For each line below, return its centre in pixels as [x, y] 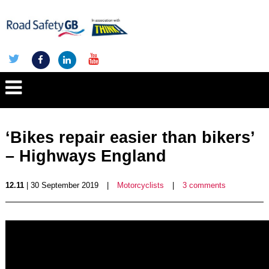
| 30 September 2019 [61, 185]
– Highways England [86, 156]
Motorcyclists [140, 185]
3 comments [204, 185]
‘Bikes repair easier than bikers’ [130, 138]
